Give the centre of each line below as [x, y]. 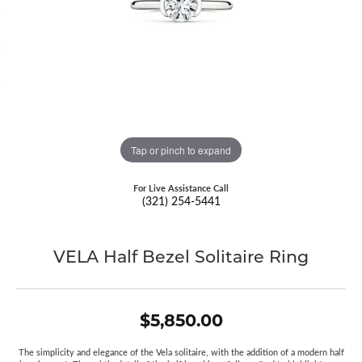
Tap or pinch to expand [181, 149]
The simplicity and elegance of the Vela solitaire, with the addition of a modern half [181, 352]
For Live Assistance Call [181, 188]
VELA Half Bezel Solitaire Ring [181, 256]
